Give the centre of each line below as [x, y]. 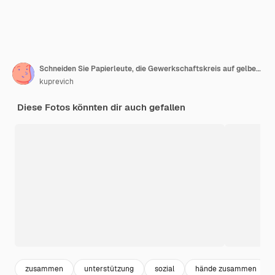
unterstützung [109, 269]
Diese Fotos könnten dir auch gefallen [101, 107]
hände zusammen [226, 269]
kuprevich [56, 82]
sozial [165, 269]
